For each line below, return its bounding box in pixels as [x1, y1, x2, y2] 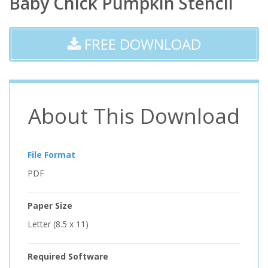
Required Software [28, 250, 108, 262]
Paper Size [28, 199, 72, 211]
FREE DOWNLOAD [80, 33, 201, 54]
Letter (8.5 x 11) [28, 218, 89, 230]
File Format [28, 148, 75, 160]
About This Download [28, 101, 240, 130]
